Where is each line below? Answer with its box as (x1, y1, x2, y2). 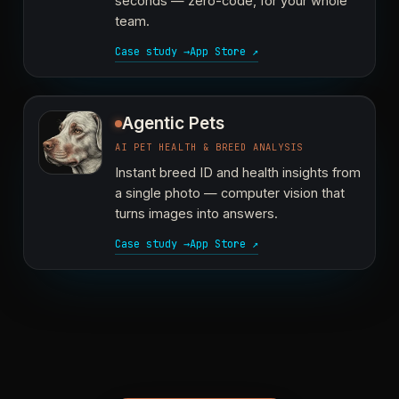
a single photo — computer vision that (115, 185, 345, 200)
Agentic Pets (122, 113, 224, 134)
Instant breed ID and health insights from (115, 165, 361, 180)
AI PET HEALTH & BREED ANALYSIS (115, 141, 304, 153)
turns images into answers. (115, 206, 278, 221)
